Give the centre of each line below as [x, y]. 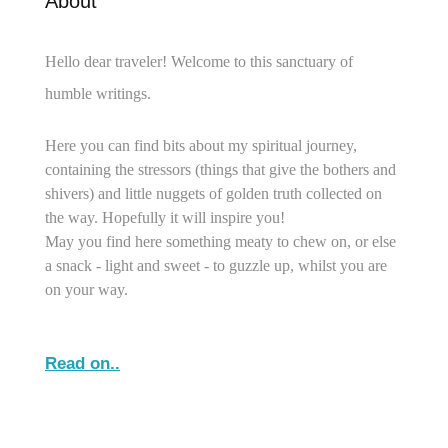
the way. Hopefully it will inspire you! [165, 217]
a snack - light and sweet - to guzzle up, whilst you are [216, 265]
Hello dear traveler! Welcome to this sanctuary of [199, 61]
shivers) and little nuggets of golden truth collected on [213, 193]
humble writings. [98, 93]
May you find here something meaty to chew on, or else [220, 241]
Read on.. [82, 363]
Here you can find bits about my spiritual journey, [201, 145]
